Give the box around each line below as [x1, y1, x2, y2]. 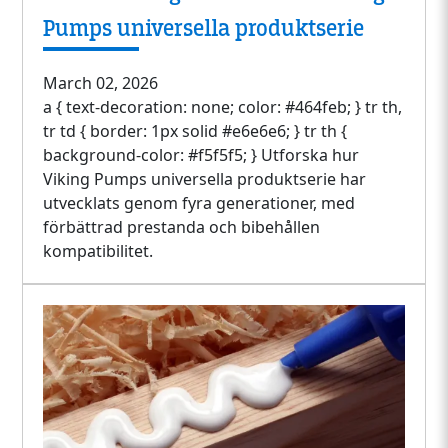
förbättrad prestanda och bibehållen [43, 215, 321, 238]
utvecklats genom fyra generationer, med [43, 191, 356, 214]
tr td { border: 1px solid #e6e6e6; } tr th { [43, 119, 348, 142]
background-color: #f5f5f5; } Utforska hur [43, 143, 360, 166]
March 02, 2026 [43, 71, 159, 94]
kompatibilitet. [43, 239, 154, 262]
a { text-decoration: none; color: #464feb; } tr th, [43, 95, 403, 118]
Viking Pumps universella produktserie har [43, 167, 367, 190]
